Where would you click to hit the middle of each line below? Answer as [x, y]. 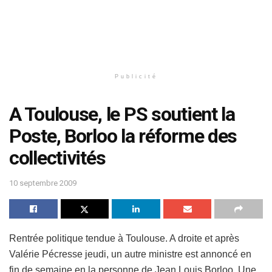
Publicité [136, 76]
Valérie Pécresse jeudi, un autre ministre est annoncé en [130, 254]
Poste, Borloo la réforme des [123, 136]
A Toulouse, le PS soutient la [122, 114]
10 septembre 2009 [43, 183]
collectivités [57, 158]
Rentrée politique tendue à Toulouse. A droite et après [124, 238]
